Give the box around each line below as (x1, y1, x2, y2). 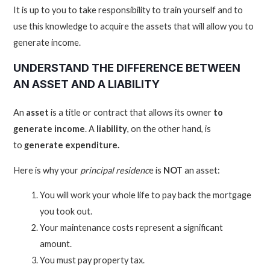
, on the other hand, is (127, 123, 212, 134)
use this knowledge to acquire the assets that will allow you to (13, 21, 254, 32)
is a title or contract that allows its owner (49, 107, 214, 118)
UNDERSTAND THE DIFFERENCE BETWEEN (13, 60, 241, 74)
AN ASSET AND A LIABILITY (13, 77, 160, 90)
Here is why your (13, 165, 81, 175)
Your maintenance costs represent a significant (40, 222, 224, 233)
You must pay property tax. (40, 255, 145, 266)
